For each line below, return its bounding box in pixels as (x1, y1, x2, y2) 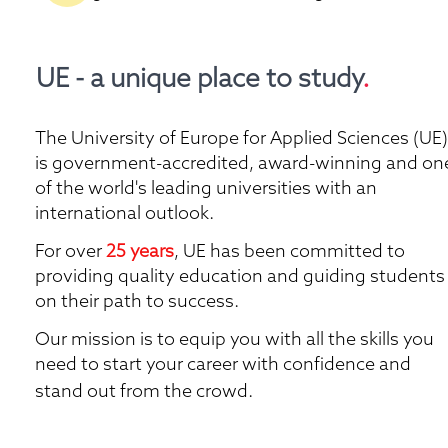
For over (35, 239, 106, 262)
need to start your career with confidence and (35, 352, 411, 375)
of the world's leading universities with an (35, 176, 377, 199)
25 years (106, 239, 174, 262)
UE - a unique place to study (36, 60, 362, 95)
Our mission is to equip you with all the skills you (35, 327, 434, 350)
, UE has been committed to (174, 239, 405, 262)
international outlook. (35, 201, 214, 224)
